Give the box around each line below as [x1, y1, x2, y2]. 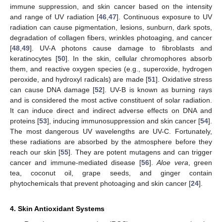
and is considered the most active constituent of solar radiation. [10, 96, 212, 105]
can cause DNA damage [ [10, 86, 95, 94]
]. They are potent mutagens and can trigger [68, 148, 213, 157]
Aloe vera [157, 159, 188, 167]
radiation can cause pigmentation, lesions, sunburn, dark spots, [10, 23, 212, 32]
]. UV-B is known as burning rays [103, 86, 213, 94]
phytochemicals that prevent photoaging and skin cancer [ [10, 179, 191, 188]
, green [188, 159, 213, 167]
